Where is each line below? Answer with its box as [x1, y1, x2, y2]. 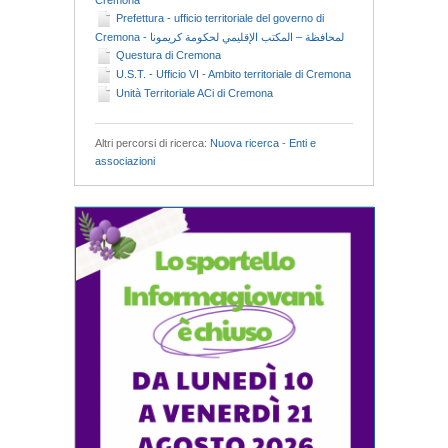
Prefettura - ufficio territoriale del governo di [116, 11, 324, 24]
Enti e [289, 137, 316, 150]
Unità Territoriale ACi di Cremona [116, 87, 273, 99]
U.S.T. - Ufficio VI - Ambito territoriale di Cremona [116, 67, 351, 80]
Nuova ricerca [210, 137, 279, 150]
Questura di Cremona [116, 48, 221, 61]
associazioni [95, 155, 155, 168]
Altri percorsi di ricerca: [95, 137, 210, 150]
